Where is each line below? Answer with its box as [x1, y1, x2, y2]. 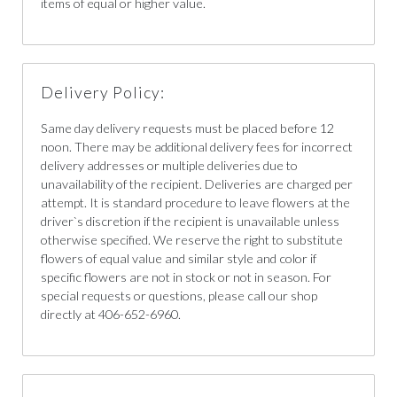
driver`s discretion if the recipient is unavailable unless [41, 213, 339, 229]
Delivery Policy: [41, 82, 165, 102]
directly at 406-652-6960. [41, 306, 181, 322]
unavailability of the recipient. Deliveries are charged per [41, 175, 353, 191]
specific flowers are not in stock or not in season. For [41, 269, 331, 284]
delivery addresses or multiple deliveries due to [41, 157, 298, 173]
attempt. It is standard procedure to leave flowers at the [41, 194, 350, 210]
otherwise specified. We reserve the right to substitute [41, 231, 343, 247]
